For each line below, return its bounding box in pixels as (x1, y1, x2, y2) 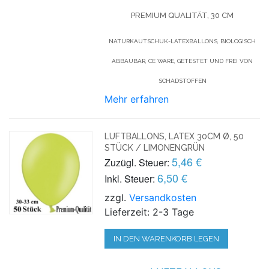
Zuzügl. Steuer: (104, 155, 170, 169)
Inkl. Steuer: (104, 171, 156, 186)
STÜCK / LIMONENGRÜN (104, 142, 205, 153)
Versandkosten (129, 191, 197, 204)
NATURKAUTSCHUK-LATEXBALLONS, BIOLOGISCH (109, 37, 256, 44)
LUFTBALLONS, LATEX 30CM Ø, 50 (104, 131, 244, 141)
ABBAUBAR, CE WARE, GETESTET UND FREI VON (112, 57, 253, 64)
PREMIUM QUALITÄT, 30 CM (131, 10, 234, 20)
